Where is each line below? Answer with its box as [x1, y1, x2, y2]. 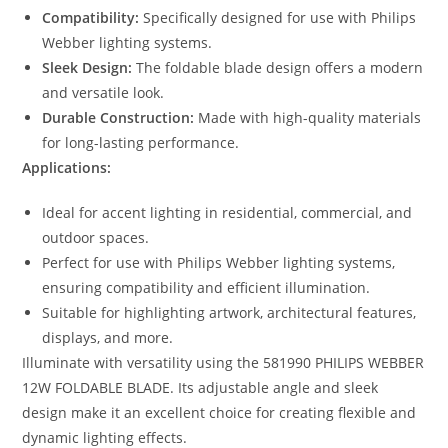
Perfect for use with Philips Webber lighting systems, [42, 253, 396, 273]
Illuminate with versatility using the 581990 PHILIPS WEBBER [22, 353, 425, 373]
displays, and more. [42, 328, 174, 348]
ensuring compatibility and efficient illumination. [42, 278, 371, 298]
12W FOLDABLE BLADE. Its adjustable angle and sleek [22, 378, 379, 398]
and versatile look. [42, 83, 165, 103]
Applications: [22, 158, 112, 178]
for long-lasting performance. [42, 133, 240, 153]
